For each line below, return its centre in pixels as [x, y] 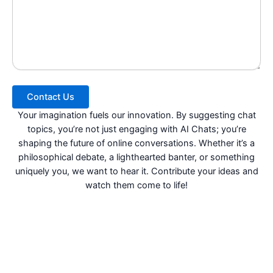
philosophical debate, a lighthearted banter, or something [136, 158]
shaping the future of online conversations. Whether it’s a [136, 144]
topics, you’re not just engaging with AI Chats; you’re [136, 129]
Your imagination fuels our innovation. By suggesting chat [136, 115]
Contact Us [51, 97]
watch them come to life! [136, 186]
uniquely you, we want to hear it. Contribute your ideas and [136, 172]
